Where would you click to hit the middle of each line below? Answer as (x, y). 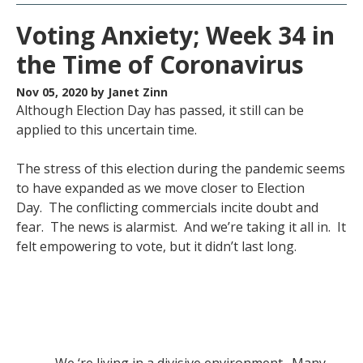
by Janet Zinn (129, 92)
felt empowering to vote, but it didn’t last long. (160, 246)
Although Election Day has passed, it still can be (160, 110)
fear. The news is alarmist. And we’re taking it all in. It (181, 227)
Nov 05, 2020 (53, 92)
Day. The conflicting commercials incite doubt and (167, 207)
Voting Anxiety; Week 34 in (175, 35)
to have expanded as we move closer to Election (160, 188)
